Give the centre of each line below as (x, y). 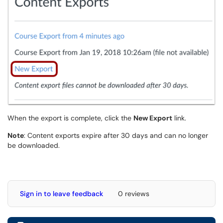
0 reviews (134, 194)
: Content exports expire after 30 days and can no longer (116, 136)
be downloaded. (34, 146)
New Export (153, 118)
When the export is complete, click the (70, 118)
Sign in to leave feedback (61, 194)
